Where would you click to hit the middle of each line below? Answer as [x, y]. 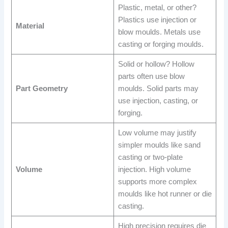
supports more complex [157, 182]
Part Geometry [41, 89]
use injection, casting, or [158, 101]
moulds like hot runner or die [165, 194]
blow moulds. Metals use [159, 32]
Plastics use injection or [157, 20]
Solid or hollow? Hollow [156, 64]
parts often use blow [151, 77]
